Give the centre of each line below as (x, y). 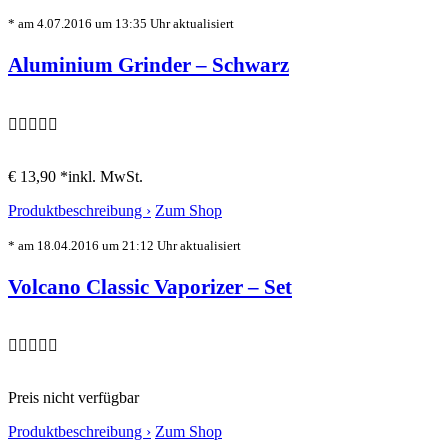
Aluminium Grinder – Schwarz (148, 64)
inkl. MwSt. (105, 176)
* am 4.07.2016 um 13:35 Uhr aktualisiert (121, 24)
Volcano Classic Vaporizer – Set (150, 286)
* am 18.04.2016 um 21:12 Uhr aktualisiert (124, 245)
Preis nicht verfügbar (73, 398)
